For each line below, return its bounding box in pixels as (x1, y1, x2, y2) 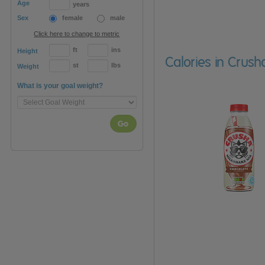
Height (17, 47, 38, 55)
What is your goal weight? (17, 82, 103, 91)
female (62, 14, 83, 22)
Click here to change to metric (34, 30, 120, 38)
